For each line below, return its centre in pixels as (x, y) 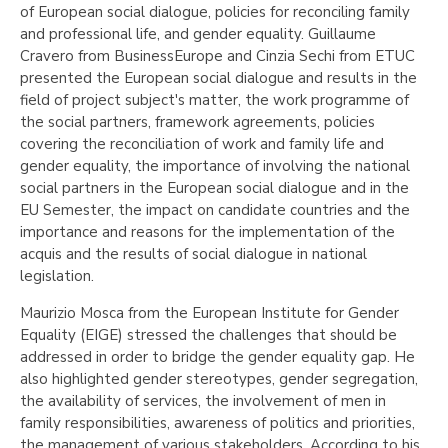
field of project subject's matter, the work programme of (214, 100)
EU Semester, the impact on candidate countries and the (215, 210)
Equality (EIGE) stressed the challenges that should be (208, 335)
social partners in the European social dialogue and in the (214, 188)
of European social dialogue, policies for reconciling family (215, 12)
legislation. (57, 276)
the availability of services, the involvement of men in (203, 401)
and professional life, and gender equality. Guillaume (198, 34)
